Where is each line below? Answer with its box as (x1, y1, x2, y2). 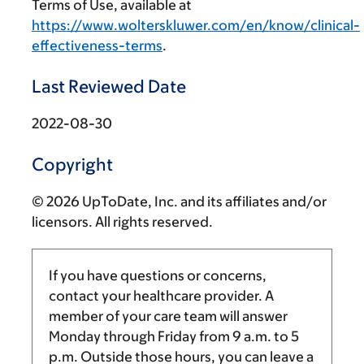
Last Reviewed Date (32, 76, 186, 97)
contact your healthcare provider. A (49, 287, 274, 304)
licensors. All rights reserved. (32, 213, 213, 230)
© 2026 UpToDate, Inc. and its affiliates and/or (32, 193, 327, 210)
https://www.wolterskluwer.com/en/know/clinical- (32, 16, 360, 33)
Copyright (32, 154, 113, 175)
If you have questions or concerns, (49, 266, 266, 284)
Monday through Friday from (49, 327, 232, 344)
